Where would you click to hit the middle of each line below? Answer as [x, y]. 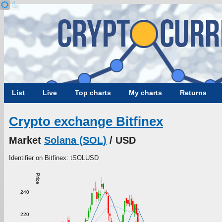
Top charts [93, 93]
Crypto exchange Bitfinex [86, 122]
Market [27, 140]
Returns [193, 93]
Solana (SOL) [75, 140]
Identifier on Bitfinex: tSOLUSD [54, 158]
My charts [145, 93]
